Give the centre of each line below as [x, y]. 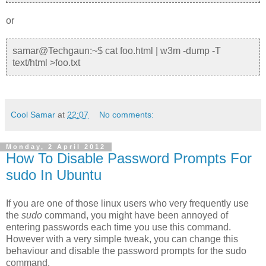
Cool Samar [33, 115]
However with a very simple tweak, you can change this [122, 239]
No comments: [127, 115]
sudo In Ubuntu [54, 175]
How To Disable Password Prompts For [129, 159]
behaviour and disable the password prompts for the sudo [126, 251]
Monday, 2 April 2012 [56, 147]
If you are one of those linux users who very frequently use [127, 204]
